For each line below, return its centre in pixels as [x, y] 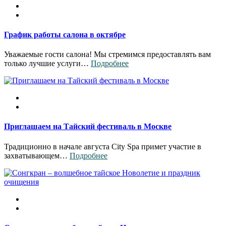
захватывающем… [37, 155]
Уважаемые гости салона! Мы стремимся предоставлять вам [107, 54]
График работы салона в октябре [65, 34]
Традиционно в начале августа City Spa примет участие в [103, 146]
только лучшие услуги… [47, 64]
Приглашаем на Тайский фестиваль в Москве [88, 127]
